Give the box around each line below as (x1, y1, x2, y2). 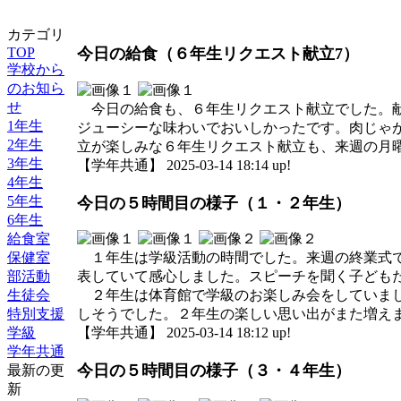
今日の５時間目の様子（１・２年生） (77, 193, 351, 212)
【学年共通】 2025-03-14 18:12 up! (77, 325, 291, 340)
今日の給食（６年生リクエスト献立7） (77, 45, 359, 64)
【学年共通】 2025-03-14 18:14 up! (77, 157, 291, 173)
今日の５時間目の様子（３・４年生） (77, 362, 351, 380)
